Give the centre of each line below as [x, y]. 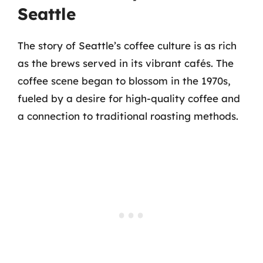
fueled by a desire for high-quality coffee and [129, 98]
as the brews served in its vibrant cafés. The [126, 63]
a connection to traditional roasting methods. [128, 116]
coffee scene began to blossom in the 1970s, [124, 81]
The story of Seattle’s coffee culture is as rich [127, 45]
